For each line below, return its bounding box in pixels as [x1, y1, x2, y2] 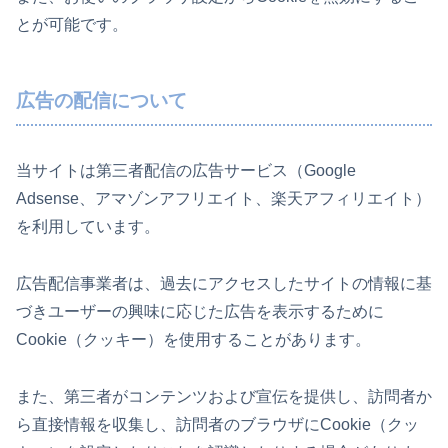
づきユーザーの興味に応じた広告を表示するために [16, 303, 384, 321]
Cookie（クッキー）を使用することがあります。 [16, 331, 371, 349]
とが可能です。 [16, 15, 128, 33]
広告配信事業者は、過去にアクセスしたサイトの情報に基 [16, 275, 432, 293]
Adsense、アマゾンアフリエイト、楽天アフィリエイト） [16, 190, 431, 208]
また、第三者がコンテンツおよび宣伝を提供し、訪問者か [16, 387, 432, 405]
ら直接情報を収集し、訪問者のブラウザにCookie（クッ [16, 415, 419, 433]
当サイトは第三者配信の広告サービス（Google [16, 162, 356, 180]
